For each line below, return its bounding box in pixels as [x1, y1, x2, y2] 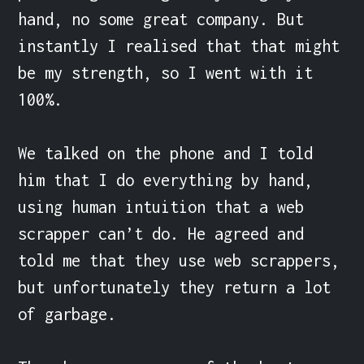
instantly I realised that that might [18, 36, 340, 55]
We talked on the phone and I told [18, 143, 314, 162]
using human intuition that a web [18, 197, 305, 216]
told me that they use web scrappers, [18, 250, 340, 270]
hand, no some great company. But [18, 9, 305, 28]
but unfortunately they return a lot [18, 277, 331, 297]
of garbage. [18, 304, 117, 323]
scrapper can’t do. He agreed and [18, 223, 305, 243]
